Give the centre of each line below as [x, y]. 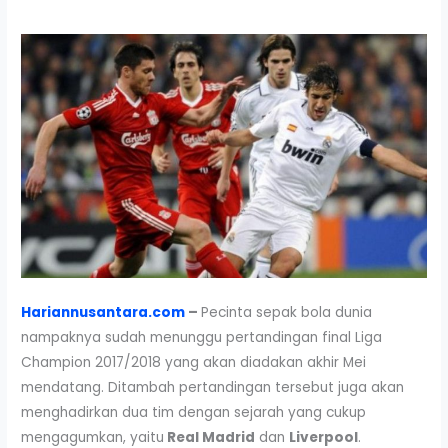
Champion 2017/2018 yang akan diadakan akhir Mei [194, 362]
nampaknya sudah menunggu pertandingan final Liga [202, 337]
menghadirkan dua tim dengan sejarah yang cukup [194, 412]
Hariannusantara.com [103, 312]
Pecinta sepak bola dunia [287, 312]
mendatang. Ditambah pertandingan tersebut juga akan [213, 387]
